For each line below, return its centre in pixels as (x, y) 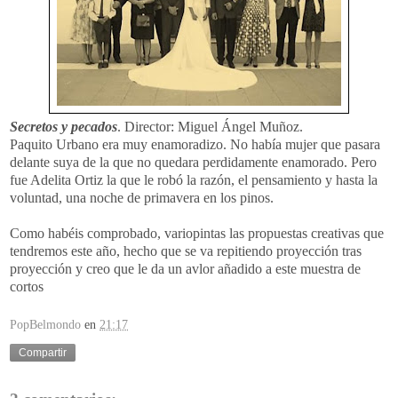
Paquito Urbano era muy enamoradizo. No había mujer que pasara (195, 144)
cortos (27, 286)
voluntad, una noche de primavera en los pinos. (142, 197)
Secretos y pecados (64, 126)
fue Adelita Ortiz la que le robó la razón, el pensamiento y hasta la (194, 179)
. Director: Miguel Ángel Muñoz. (210, 126)
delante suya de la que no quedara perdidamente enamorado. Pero (193, 162)
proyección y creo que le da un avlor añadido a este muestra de (185, 268)
